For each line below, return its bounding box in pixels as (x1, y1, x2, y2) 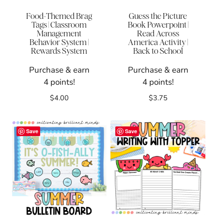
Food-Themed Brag (26, 11, 92, 21)
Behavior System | (30, 37, 89, 47)
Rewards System (31, 46, 87, 56)
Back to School (133, 46, 183, 56)
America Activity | (128, 37, 188, 47)
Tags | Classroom (31, 20, 87, 30)
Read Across (137, 29, 179, 39)
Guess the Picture (129, 11, 187, 21)
